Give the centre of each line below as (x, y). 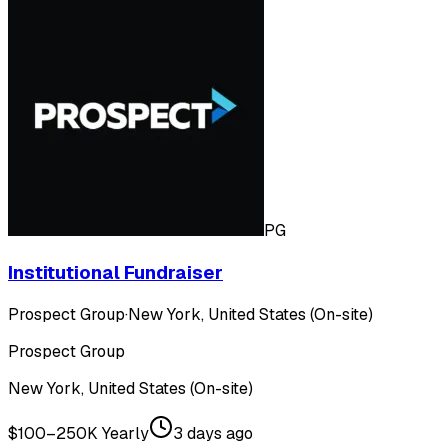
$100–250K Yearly (78, 433)
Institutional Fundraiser (115, 272)
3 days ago (213, 433)
